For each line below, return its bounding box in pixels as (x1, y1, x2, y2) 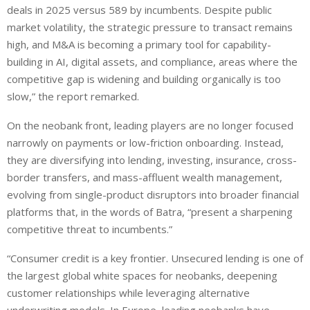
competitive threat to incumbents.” (7, 222, 172, 237)
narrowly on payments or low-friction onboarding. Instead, (7, 136, 284, 150)
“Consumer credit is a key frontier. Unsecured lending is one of (7, 251, 303, 266)
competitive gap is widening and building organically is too (7, 72, 281, 86)
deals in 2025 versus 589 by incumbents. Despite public (7, 3, 272, 17)
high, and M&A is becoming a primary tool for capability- (7, 37, 271, 52)
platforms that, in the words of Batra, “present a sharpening (7, 205, 293, 219)
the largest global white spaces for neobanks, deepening (7, 268, 277, 283)
